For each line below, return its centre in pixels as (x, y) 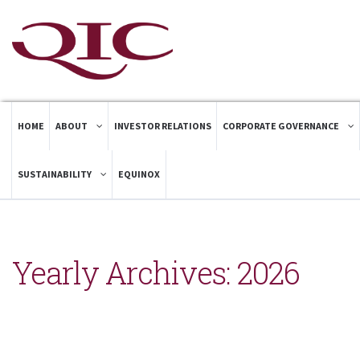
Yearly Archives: (125, 272)
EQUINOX (139, 174)
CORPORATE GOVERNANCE (282, 126)
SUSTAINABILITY (55, 174)
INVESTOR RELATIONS (163, 126)
